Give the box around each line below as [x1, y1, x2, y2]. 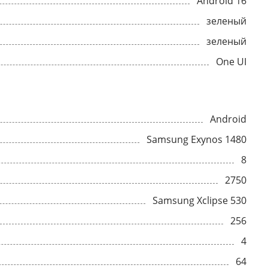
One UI [216, 55, 246, 68]
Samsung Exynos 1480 [147, 133, 246, 146]
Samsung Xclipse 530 [153, 194, 246, 207]
